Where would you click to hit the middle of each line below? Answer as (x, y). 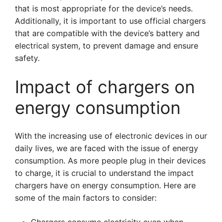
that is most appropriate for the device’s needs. (104, 8)
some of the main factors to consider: (86, 198)
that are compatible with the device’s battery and (107, 33)
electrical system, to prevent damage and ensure (107, 46)
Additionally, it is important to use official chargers (110, 21)
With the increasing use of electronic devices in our (111, 136)
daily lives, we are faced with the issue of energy (107, 148)
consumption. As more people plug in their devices (110, 161)
